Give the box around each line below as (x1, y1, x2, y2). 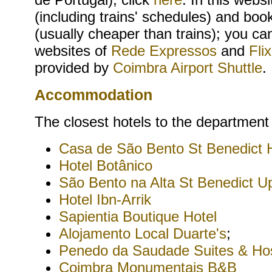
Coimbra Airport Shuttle (113, 59, 262, 76)
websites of (35, 42, 111, 59)
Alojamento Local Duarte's (59, 225, 226, 242)
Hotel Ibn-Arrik (59, 191, 151, 208)
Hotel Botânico (59, 157, 152, 174)
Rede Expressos (111, 42, 217, 59)
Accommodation (35, 86, 152, 103)
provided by (35, 59, 113, 76)
